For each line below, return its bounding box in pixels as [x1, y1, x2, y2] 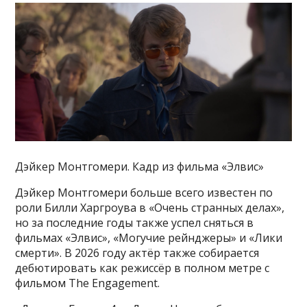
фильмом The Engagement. [15, 275, 160, 291]
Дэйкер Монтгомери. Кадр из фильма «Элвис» [15, 158, 265, 174]
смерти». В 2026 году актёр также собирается [15, 245, 260, 260]
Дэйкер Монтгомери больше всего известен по [15, 184, 273, 200]
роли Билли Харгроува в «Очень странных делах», [15, 199, 285, 215]
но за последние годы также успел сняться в [15, 214, 254, 230]
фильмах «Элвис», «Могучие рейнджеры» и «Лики [15, 230, 283, 245]
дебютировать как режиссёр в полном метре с [15, 260, 270, 275]
